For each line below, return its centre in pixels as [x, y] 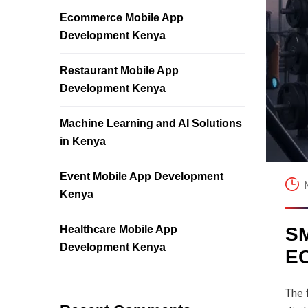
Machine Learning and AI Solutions [151, 123]
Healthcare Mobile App [119, 229]
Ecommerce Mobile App [122, 18]
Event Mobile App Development [142, 176]
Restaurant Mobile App [119, 70]
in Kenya [83, 141]
